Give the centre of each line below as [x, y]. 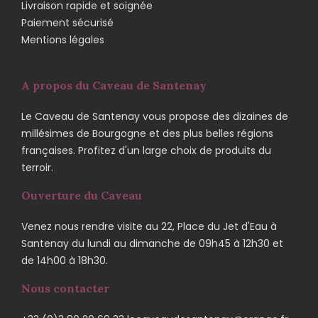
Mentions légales [63, 39]
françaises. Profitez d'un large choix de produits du [146, 150]
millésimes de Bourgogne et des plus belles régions [147, 133]
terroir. [37, 167]
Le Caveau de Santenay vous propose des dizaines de [155, 116]
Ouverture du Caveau [82, 195]
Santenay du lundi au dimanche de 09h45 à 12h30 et [152, 243]
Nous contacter [65, 288]
